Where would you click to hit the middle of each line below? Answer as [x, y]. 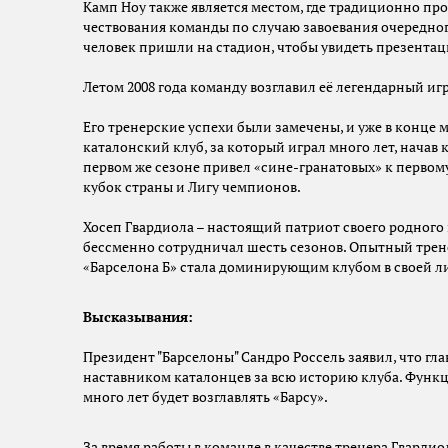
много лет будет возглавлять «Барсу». [205, 397]
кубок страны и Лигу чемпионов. [192, 187]
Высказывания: [138, 317]
